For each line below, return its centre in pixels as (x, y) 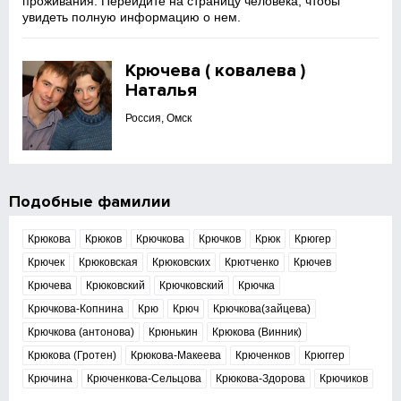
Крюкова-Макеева (176, 355)
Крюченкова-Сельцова (145, 379)
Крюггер (325, 355)
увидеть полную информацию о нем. (132, 17)
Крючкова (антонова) (81, 332)
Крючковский (192, 286)
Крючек (47, 262)
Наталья (162, 90)
